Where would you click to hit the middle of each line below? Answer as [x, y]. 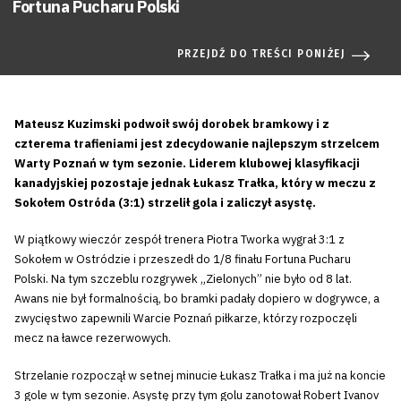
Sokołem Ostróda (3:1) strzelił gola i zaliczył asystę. [165, 202]
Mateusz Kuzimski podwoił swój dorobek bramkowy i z [172, 124]
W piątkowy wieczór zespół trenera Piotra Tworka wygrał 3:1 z [179, 240]
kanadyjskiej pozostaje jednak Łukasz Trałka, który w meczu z [195, 183]
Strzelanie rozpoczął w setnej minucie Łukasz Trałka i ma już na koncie [200, 375]
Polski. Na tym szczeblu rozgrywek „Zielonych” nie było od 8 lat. [183, 279]
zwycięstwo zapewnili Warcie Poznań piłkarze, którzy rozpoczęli [186, 319]
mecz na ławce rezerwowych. [93, 338]
